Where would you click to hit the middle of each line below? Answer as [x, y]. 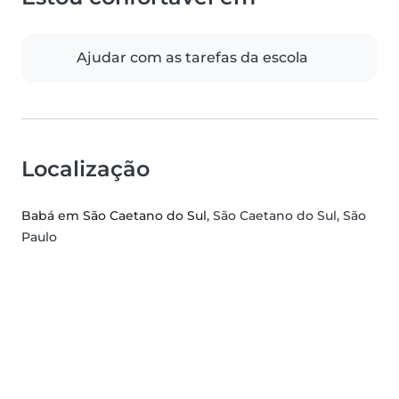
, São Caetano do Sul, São [286, 216]
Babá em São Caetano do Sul [114, 216]
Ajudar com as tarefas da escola [192, 58]
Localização [85, 169]
